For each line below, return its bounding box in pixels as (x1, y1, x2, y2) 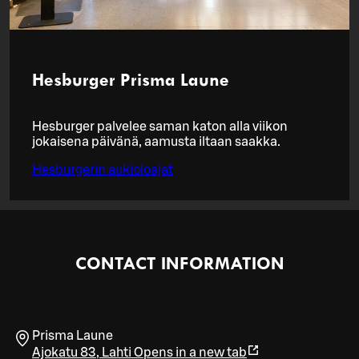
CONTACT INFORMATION (75, 251, 284, 274)
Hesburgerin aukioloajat (32, 163, 173, 176)
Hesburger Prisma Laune (32, 68, 229, 91)
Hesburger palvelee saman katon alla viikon (32, 119, 288, 133)
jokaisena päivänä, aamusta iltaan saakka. (32, 135, 280, 148)
